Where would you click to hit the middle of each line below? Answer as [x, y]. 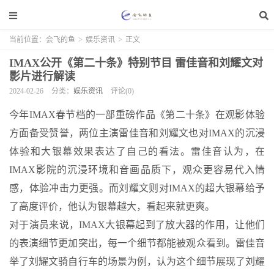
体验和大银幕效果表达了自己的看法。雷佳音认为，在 [137, 151]
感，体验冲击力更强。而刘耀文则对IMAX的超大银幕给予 [137, 188]
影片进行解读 [42, 76]
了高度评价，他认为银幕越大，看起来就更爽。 [112, 206]
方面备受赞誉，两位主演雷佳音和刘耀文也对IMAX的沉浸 [137, 133]
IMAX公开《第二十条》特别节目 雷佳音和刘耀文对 [136, 63]
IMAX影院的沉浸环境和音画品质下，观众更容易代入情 [137, 170]
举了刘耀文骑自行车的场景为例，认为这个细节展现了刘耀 [137, 261]
